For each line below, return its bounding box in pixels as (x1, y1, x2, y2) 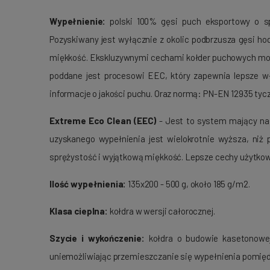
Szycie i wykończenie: (49, 233, 145, 244)
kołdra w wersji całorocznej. (107, 206, 215, 217)
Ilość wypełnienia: (49, 178, 127, 190)
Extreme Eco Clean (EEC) (49, 115, 157, 127)
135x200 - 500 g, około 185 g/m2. (126, 178, 250, 190)
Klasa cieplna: (49, 206, 108, 217)
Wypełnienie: (49, 16, 106, 27)
